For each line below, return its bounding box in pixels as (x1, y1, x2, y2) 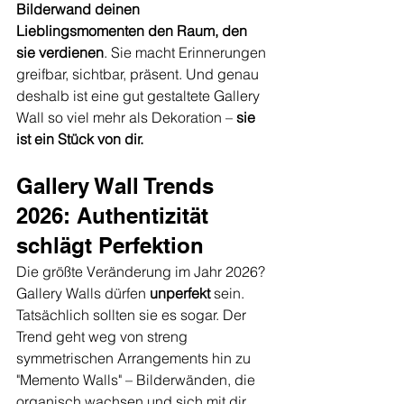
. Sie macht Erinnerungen (104, 43, 270, 62)
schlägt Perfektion (16, 233, 204, 259)
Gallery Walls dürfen (16, 284, 150, 303)
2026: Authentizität (16, 203, 215, 229)
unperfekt (150, 284, 210, 303)
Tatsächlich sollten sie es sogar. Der (16, 306, 250, 325)
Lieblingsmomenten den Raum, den (16, 22, 251, 41)
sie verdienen (16, 43, 104, 62)
